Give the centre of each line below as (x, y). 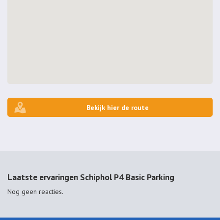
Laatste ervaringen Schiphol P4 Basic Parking (91, 177)
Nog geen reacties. (35, 192)
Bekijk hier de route (118, 107)
